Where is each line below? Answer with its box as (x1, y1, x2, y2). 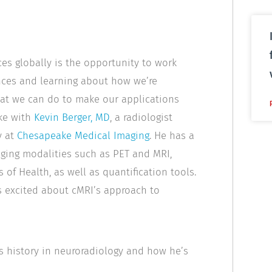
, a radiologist (110, 111, 172, 124)
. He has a (149, 129, 194, 142)
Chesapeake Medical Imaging (17, 129, 149, 142)
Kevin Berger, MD (34, 111, 110, 124)
